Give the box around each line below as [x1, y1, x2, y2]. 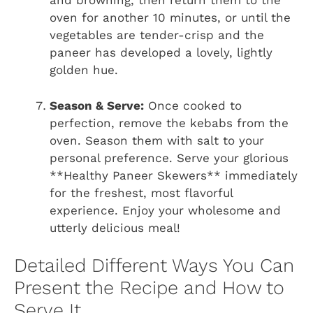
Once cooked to [144, 98, 242, 112]
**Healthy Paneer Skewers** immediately [50, 168, 298, 182]
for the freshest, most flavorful [50, 185, 233, 200]
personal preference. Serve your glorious [50, 150, 289, 165]
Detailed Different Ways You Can [14, 254, 294, 277]
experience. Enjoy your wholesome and [50, 203, 281, 217]
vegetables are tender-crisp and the [50, 28, 264, 43]
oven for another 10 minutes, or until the [50, 10, 291, 25]
